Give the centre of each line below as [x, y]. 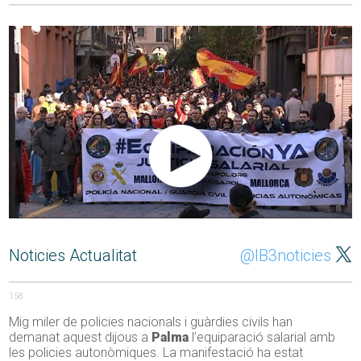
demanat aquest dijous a [81, 338]
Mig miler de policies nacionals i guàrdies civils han [151, 322]
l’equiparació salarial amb [262, 338]
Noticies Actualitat [73, 256]
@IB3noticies [285, 256]
